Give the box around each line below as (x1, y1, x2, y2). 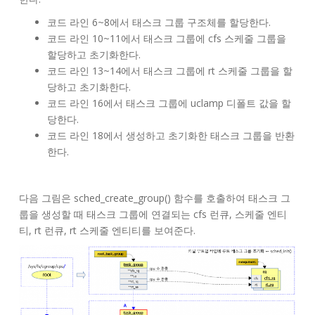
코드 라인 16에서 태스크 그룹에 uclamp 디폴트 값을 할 (47, 96, 291, 110)
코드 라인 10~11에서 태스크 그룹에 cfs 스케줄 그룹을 (47, 32, 286, 46)
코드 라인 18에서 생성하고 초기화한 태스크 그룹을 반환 (47, 129, 295, 143)
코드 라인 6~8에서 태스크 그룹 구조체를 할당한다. (47, 15, 271, 30)
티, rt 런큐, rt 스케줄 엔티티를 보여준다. (19, 224, 195, 238)
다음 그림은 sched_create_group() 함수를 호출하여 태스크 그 (19, 191, 290, 205)
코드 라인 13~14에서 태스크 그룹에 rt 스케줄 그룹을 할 (47, 64, 292, 78)
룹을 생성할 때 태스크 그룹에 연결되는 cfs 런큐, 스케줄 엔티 (19, 207, 287, 221)
